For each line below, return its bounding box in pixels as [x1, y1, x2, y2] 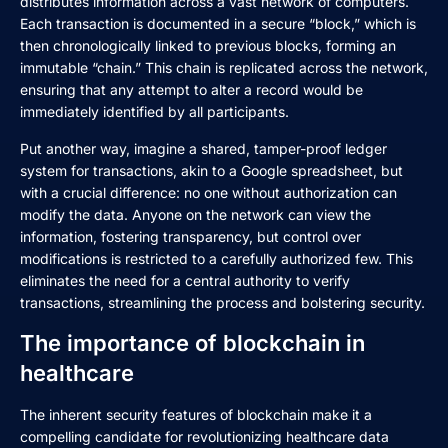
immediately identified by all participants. [20, 103, 289, 121]
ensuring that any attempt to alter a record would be [20, 81, 363, 99]
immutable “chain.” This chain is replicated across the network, [20, 59, 428, 77]
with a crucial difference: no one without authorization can [20, 183, 397, 201]
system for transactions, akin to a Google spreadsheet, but [20, 161, 403, 179]
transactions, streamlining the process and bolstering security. [20, 293, 425, 311]
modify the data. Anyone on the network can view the [20, 205, 371, 223]
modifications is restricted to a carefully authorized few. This [20, 249, 413, 267]
